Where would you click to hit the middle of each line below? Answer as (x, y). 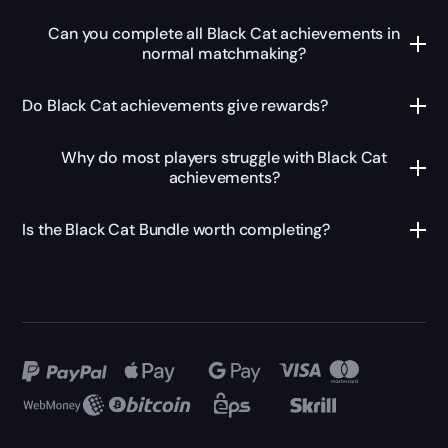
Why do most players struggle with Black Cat (224, 158)
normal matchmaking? (224, 54)
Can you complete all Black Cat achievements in (224, 34)
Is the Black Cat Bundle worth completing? (176, 230)
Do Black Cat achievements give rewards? (175, 106)
